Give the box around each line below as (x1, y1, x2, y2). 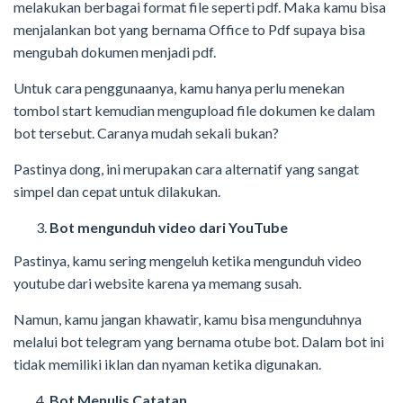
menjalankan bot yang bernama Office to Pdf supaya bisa (13, 21, 365, 39)
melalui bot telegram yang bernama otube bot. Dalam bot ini (13, 332, 384, 350)
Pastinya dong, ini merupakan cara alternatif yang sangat (13, 160, 359, 178)
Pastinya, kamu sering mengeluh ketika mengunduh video (13, 251, 362, 269)
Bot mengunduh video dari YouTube (49, 219, 288, 237)
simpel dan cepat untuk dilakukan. (13, 183, 220, 201)
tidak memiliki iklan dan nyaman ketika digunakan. (13, 354, 321, 372)
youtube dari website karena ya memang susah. (13, 273, 301, 291)
